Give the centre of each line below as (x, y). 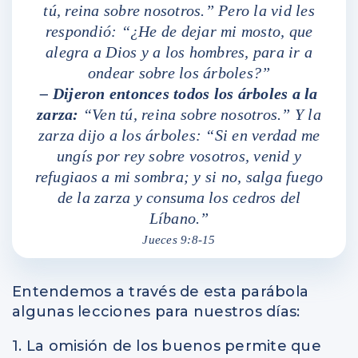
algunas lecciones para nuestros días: (156, 312)
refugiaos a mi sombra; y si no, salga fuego (179, 177)
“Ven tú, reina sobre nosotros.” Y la (200, 114)
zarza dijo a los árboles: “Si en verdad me (179, 135)
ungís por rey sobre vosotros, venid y (179, 156)
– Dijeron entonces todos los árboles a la (179, 93)
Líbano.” (179, 218)
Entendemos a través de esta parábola (160, 292)
